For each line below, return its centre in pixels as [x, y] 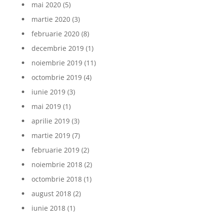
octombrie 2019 [56, 77]
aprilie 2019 [50, 121]
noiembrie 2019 [57, 62]
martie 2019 [51, 135]
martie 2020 [51, 19]
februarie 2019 [55, 150]
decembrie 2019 [57, 48]
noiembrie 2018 [57, 164]
